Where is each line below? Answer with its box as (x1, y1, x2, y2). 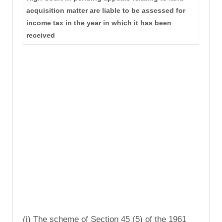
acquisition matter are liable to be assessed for (26, 6, 185, 15)
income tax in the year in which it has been (26, 19, 171, 27)
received (26, 31, 55, 40)
